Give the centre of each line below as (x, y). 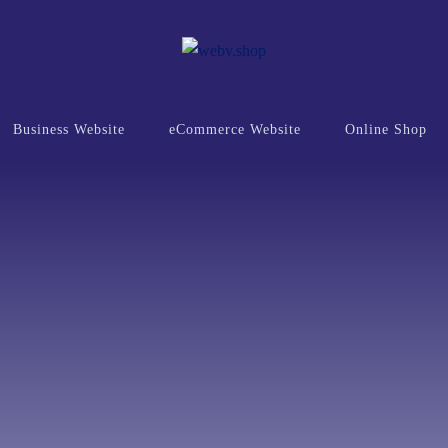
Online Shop (386, 129)
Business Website (69, 129)
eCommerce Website (235, 129)
